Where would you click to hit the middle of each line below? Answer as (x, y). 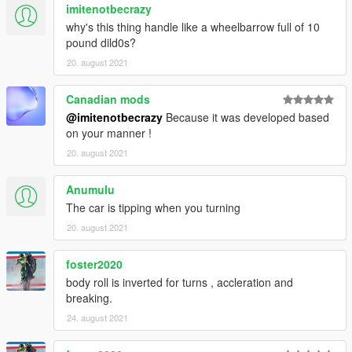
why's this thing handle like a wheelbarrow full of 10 (193, 27)
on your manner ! (109, 133)
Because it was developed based (246, 117)
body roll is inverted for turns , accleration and (180, 282)
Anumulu (90, 190)
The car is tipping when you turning (153, 208)
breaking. (89, 298)
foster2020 (94, 264)
